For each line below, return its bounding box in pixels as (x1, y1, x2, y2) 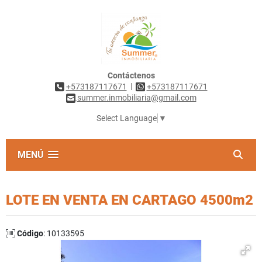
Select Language (96, 113, 157, 123)
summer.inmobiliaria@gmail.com (77, 93, 196, 103)
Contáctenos (107, 71, 155, 80)
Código (17, 229, 43, 239)
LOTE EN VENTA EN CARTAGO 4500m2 (6, 192, 253, 209)
